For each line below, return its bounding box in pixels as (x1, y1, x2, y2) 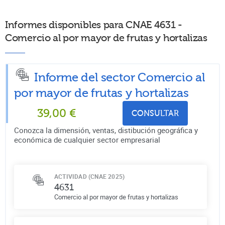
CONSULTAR (132, 108, 179, 118)
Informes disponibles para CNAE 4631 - (5, 19, 182, 31)
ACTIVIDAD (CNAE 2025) (54, 172, 125, 180)
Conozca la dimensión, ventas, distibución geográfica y (14, 125, 198, 135)
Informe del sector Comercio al (34, 70, 205, 84)
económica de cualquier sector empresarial (14, 134, 160, 145)
